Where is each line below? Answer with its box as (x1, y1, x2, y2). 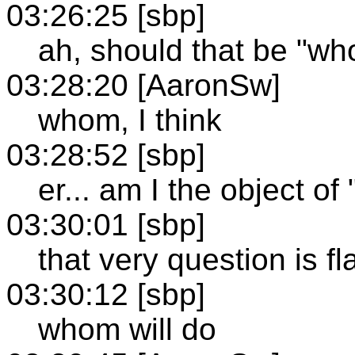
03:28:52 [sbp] (6, 137, 205, 172)
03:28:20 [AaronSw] (6, 67, 281, 102)
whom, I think (38, 102, 222, 137)
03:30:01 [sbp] (6, 207, 205, 242)
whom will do (38, 311, 216, 346)
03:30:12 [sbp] (6, 277, 205, 311)
